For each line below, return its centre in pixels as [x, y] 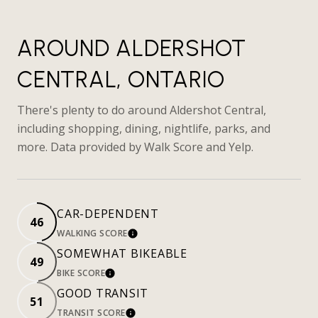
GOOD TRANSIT [103, 293]
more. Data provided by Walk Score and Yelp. [135, 147]
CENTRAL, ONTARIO [121, 79]
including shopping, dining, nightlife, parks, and [144, 128]
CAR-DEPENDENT [108, 214]
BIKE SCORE [81, 273]
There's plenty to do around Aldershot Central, [142, 110]
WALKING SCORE [92, 233]
